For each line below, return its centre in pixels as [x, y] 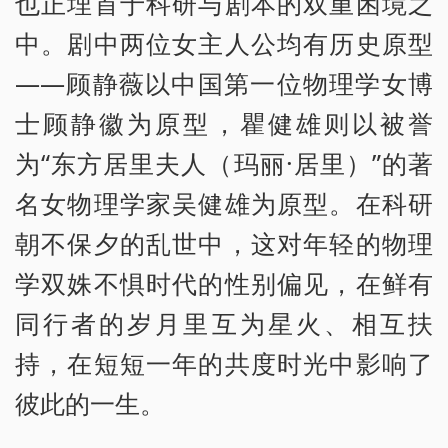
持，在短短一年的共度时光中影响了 [224, 362]
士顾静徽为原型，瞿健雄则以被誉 [224, 122]
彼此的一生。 [90, 402]
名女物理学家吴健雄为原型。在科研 [224, 202]
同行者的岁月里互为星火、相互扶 [224, 322]
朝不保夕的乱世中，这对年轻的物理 [224, 242]
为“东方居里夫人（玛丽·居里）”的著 [224, 162]
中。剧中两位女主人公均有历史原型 [224, 42]
